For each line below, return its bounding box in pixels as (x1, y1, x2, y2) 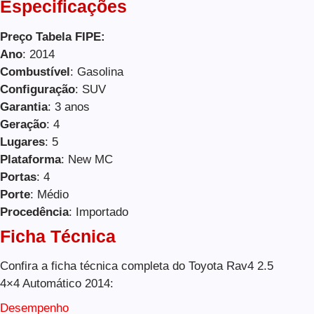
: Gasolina (70, 64, 123, 78)
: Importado (69, 205, 128, 219)
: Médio (30, 187, 69, 201)
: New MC (61, 152, 113, 166)
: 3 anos (48, 100, 90, 114)
